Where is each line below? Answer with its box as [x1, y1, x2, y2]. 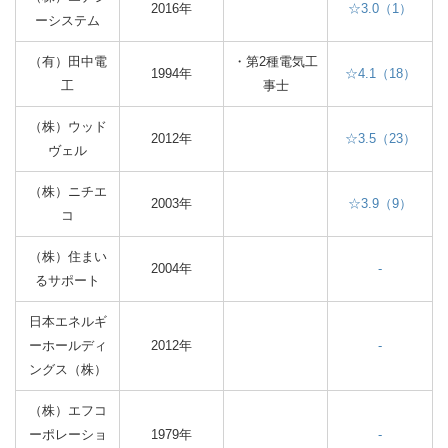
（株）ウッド [28, 119, 107, 134]
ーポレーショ [28, 427, 107, 442]
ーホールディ [28, 338, 107, 353]
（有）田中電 [28, 54, 107, 69]
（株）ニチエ [28, 184, 107, 199]
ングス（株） [28, 362, 107, 377]
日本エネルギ [28, 314, 107, 329]
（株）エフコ [28, 403, 107, 418]
